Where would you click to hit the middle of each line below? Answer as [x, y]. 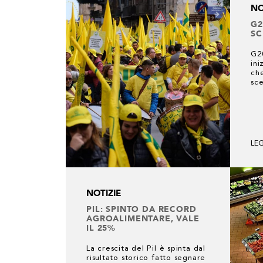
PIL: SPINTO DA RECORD [141, 209]
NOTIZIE [104, 193]
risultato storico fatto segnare [146, 258]
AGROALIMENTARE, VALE [143, 218]
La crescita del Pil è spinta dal [146, 249]
